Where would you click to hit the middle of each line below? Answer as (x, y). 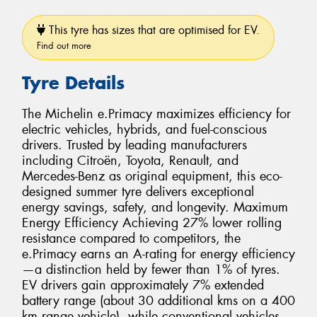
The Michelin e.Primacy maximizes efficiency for (156, 114)
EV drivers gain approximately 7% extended (143, 286)
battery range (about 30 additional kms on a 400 (158, 301)
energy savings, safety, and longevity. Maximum (155, 208)
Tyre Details (73, 82)
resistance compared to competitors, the (131, 239)
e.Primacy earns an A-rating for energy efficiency (158, 254)
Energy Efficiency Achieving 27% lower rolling (152, 223)
